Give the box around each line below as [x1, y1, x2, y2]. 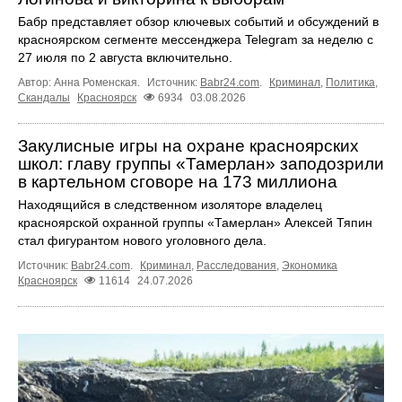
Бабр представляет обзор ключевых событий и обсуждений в [18, 14, 379, 30]
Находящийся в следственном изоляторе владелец [18, 197, 322, 213]
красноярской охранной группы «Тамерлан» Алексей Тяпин [18, 215, 372, 231]
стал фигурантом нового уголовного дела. [18, 233, 267, 249]
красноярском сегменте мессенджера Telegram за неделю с [18, 32, 373, 48]
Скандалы [18, 92, 70, 105]
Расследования [197, 259, 276, 273]
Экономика [282, 259, 337, 273]
